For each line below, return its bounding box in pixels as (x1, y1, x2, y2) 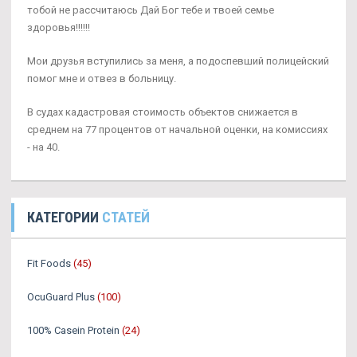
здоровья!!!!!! (27, 21, 90, 33)
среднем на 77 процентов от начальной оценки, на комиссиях (27, 123, 328, 135)
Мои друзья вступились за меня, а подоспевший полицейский (27, 54, 329, 67)
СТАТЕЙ (102, 208, 150, 226)
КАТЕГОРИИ (27, 208, 102, 226)
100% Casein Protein (27, 324, 120, 336)
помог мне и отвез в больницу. (27, 72, 176, 84)
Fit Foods (27, 257, 71, 269)
